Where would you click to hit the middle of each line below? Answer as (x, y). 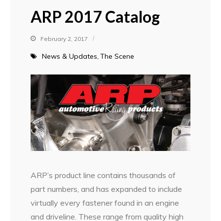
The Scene (117, 56)
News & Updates (70, 56)
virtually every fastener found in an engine (105, 203)
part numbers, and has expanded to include (107, 189)
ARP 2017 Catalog (95, 16)
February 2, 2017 (64, 38)
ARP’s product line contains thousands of (103, 175)
